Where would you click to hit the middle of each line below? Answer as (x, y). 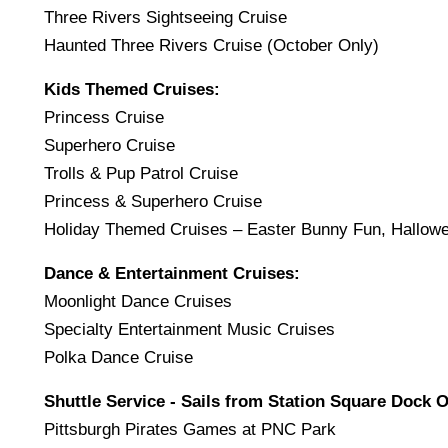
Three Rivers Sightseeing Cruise (165, 18)
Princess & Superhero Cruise (153, 202)
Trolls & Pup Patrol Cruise (141, 174)
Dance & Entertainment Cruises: (172, 274)
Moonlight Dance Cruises (138, 302)
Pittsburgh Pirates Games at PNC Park (190, 430)
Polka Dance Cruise (118, 358)
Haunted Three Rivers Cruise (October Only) (211, 46)
